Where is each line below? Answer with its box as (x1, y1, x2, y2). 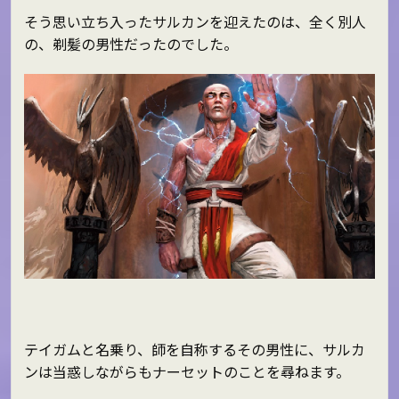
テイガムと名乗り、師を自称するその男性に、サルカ (23, 338, 365, 361)
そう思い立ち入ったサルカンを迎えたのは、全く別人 (23, 11, 366, 33)
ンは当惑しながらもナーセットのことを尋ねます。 (23, 361, 350, 383)
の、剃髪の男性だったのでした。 (23, 33, 238, 55)
